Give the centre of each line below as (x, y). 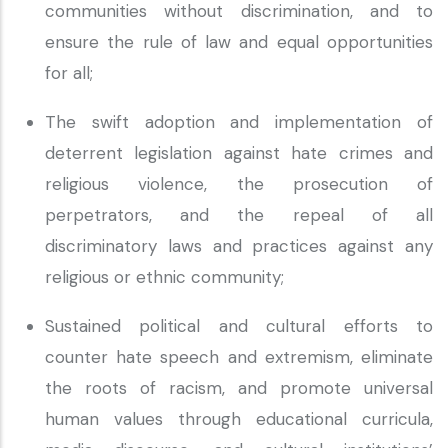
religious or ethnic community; (167, 277)
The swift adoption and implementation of (239, 122)
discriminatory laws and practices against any (239, 246)
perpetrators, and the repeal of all (239, 215)
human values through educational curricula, (239, 419)
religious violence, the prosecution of (239, 184)
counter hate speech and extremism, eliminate (239, 357)
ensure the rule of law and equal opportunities (239, 42)
